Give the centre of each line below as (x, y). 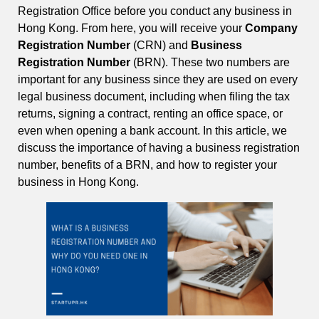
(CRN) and (161, 46)
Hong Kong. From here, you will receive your (131, 28)
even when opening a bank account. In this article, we (152, 131)
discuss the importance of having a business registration (159, 148)
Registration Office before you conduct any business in (155, 11)
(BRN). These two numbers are (210, 63)
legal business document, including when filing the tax (154, 97)
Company (271, 28)
